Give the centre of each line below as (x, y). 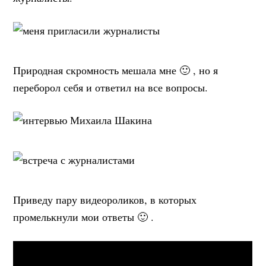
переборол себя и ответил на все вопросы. (111, 88)
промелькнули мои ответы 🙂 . (84, 217)
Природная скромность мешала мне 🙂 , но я (116, 70)
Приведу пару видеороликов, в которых (105, 200)
